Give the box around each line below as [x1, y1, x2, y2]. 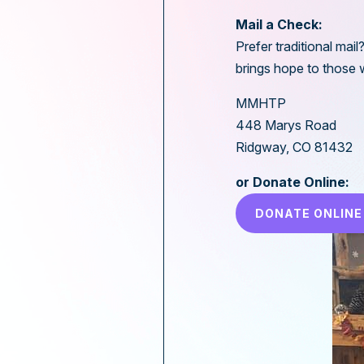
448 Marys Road [236, 116, 336, 133]
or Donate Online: [236, 173, 349, 190]
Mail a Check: [236, 15, 323, 32]
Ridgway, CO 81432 [236, 138, 353, 155]
